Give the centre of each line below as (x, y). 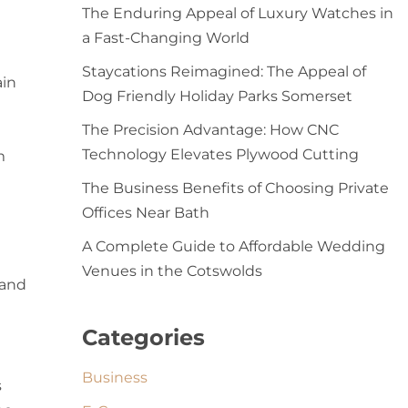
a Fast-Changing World (165, 38)
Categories (143, 337)
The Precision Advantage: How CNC (210, 130)
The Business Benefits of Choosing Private (235, 188)
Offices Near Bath (145, 213)
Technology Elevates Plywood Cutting (220, 154)
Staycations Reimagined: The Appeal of (224, 71)
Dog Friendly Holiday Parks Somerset (217, 96)
